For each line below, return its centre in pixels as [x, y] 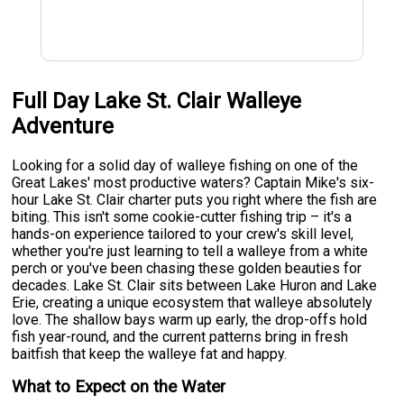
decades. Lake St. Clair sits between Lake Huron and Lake [195, 285]
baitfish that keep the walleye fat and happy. [150, 353]
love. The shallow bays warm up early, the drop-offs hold [190, 319]
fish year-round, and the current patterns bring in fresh [180, 336]
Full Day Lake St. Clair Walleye [157, 101]
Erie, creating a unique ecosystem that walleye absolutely [193, 302]
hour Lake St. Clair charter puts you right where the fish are [195, 199]
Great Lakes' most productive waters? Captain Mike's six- [193, 182]
